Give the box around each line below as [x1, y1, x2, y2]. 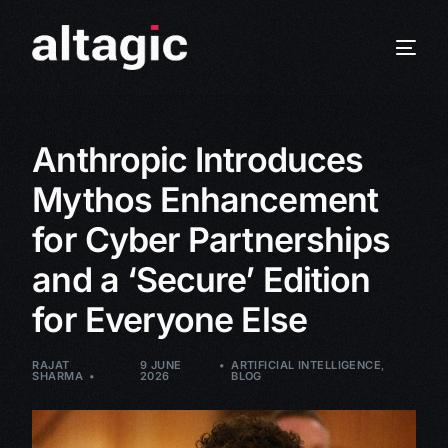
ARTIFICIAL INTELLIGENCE [231, 358, 382, 372]
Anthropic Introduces [32, 139, 364, 180]
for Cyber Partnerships [32, 219, 391, 260]
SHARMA [32, 369, 84, 383]
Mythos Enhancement [32, 179, 378, 220]
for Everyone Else [32, 299, 307, 340]
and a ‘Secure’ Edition [32, 259, 371, 300]
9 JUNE [139, 358, 182, 372]
